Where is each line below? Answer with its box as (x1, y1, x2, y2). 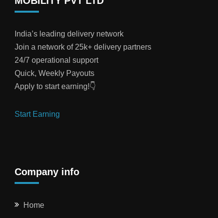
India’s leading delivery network (15, 30, 124, 38)
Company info (15, 166, 79, 178)
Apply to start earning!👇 (15, 82, 96, 91)
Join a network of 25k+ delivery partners (15, 43, 151, 52)
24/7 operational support (15, 56, 98, 65)
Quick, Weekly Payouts (15, 69, 94, 78)
